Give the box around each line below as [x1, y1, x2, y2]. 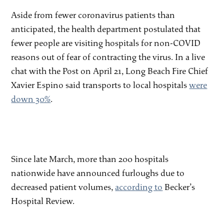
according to [115, 181, 163, 192]
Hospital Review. [11, 195, 77, 206]
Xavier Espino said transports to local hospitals [11, 79, 189, 90]
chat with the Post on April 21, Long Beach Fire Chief [11, 65, 208, 76]
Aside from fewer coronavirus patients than [11, 9, 175, 20]
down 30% [11, 93, 51, 104]
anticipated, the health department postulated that [11, 23, 201, 34]
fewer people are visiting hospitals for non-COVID [11, 37, 201, 48]
